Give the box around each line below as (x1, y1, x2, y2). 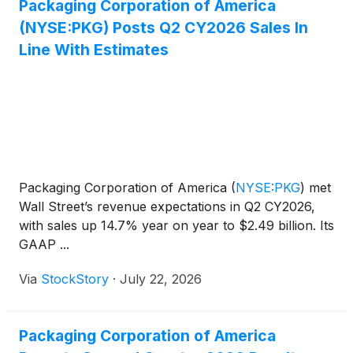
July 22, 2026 (120, 271, 202, 288)
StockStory (41, 271, 109, 288)
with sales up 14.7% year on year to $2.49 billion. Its (19, 217, 334, 234)
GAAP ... (19, 236, 69, 253)
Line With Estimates (19, 40, 169, 60)
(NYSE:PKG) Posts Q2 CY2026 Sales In (19, 18, 308, 38)
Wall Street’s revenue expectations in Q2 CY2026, (19, 199, 315, 215)
